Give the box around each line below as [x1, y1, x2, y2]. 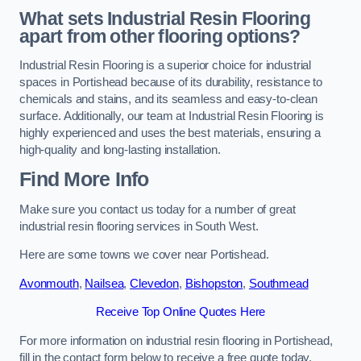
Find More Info [19, 168, 149, 191]
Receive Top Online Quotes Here [95, 305, 266, 319]
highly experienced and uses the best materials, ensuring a [19, 126, 321, 139]
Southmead [248, 276, 309, 290]
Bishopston [185, 276, 243, 290]
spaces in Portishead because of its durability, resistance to [19, 75, 323, 89]
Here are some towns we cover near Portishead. [19, 248, 269, 262]
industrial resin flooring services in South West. [19, 219, 259, 233]
